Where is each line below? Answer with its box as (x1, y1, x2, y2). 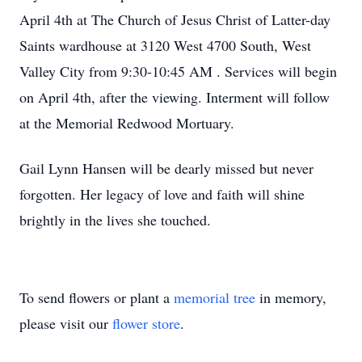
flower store (112, 314, 180, 333)
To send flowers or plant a (19, 288, 174, 307)
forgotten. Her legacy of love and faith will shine (19, 184, 305, 204)
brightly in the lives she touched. (19, 210, 216, 229)
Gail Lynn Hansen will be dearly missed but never (19, 158, 314, 178)
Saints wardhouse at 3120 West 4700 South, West (19, 36, 311, 55)
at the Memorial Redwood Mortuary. (19, 113, 234, 133)
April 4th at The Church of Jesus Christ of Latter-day (19, 10, 330, 29)
